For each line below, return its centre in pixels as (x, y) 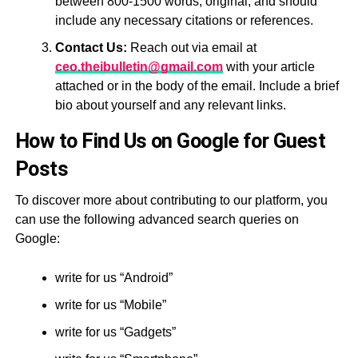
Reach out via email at (191, 48)
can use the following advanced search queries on (157, 219)
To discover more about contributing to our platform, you (171, 200)
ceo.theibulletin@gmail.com (139, 67)
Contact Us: (91, 48)
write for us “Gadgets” (115, 332)
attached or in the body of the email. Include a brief (197, 86)
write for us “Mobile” (110, 305)
